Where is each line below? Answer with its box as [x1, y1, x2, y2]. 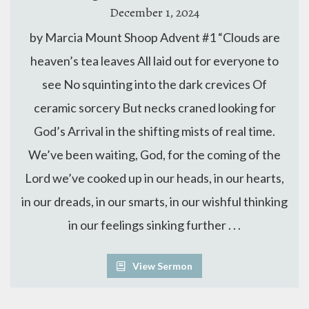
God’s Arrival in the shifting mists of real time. [34, 123, 275, 139]
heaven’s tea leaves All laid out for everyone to [30, 53, 279, 69]
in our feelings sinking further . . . [68, 217, 241, 233]
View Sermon [128, 260, 192, 272]
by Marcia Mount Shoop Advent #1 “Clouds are [29, 30, 280, 46]
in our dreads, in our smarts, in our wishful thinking [21, 194, 288, 210]
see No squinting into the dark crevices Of [42, 77, 267, 92]
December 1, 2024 [110, 4, 199, 21]
